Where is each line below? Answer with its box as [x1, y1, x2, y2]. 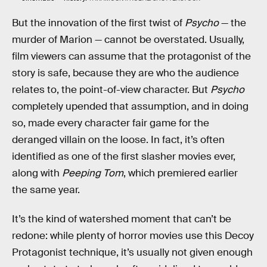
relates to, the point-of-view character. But [12, 83, 210, 96]
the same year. [12, 183, 80, 196]
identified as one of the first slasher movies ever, [12, 150, 235, 163]
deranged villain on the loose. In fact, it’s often [12, 133, 225, 146]
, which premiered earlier [123, 166, 238, 179]
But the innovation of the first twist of [12, 16, 185, 29]
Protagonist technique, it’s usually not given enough [12, 246, 253, 259]
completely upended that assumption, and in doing [12, 100, 249, 113]
